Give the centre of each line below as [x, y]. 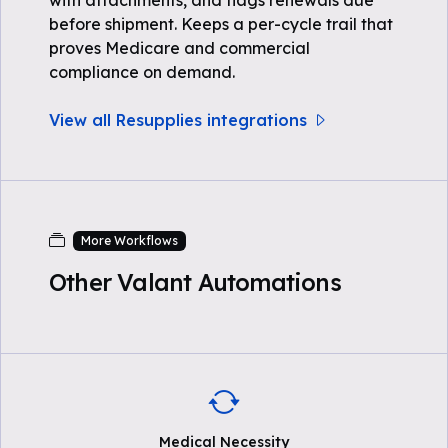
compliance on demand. [142, 72]
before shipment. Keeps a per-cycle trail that [221, 24]
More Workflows [129, 240]
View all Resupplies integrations [178, 120]
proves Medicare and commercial [179, 48]
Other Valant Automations [195, 282]
